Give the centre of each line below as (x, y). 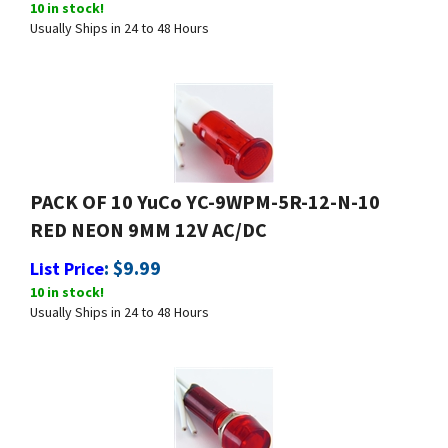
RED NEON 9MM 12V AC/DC (148, 220)
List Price (67, 259)
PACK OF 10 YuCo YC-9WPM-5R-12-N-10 (205, 192)
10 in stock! (67, 283)
